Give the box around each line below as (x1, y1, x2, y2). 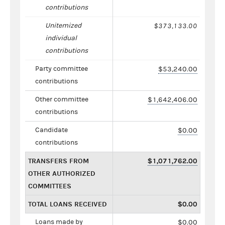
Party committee (35, 64, 88, 73)
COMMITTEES (28, 181, 71, 190)
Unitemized (45, 21, 81, 30)
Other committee (35, 95, 88, 103)
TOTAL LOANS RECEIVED (28, 199, 107, 208)
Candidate (35, 126, 68, 134)
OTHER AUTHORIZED (28, 169, 95, 178)
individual (45, 34, 77, 42)
